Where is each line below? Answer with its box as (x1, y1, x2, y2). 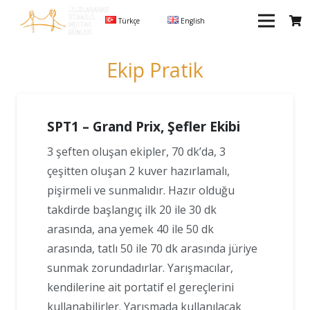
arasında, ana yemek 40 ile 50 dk (47, 221, 214, 237)
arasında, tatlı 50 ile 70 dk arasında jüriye (47, 241, 257, 257)
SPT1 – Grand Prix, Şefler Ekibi (47, 117, 240, 136)
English (180, 16, 205, 26)
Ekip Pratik (107, 56, 203, 83)
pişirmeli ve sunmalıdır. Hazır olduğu (47, 183, 235, 199)
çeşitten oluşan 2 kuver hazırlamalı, (47, 163, 230, 179)
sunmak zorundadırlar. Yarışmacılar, (47, 260, 233, 276)
